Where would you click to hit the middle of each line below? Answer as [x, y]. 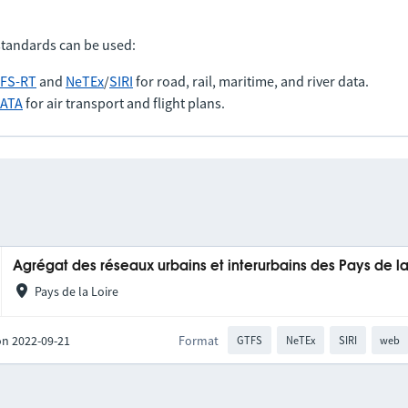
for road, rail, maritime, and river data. [251, 81]
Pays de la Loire [76, 291]
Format [199, 340]
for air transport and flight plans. [124, 103]
